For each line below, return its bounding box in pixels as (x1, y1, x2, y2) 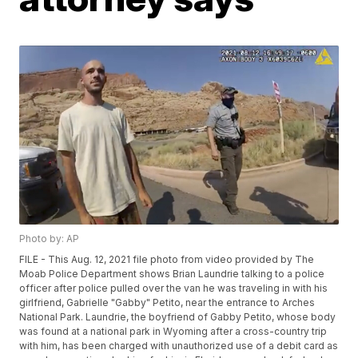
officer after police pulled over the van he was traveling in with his (19, 282, 328, 295)
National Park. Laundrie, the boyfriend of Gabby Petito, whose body (19, 311, 336, 324)
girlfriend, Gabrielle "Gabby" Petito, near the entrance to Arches (19, 296, 316, 309)
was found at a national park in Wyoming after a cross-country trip (19, 325, 328, 338)
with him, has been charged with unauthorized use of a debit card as (19, 340, 339, 352)
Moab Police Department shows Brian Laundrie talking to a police (19, 268, 325, 280)
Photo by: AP (19, 233, 80, 245)
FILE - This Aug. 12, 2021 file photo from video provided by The (19, 253, 315, 266)
